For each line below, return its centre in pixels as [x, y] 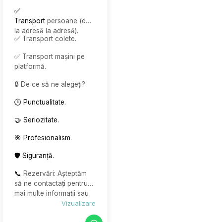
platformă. [30, 67]
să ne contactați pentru [51, 184]
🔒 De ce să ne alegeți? [50, 84]
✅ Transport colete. [45, 39]
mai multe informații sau [52, 194]
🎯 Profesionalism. [43, 138]
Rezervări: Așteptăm [55, 174]
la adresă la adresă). [46, 31]
